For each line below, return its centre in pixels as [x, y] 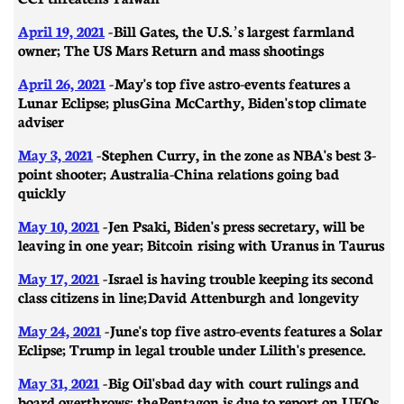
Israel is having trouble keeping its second [241, 277]
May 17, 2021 [59, 277]
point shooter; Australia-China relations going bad [179, 173]
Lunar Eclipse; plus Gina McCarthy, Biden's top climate [192, 101]
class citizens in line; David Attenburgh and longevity [188, 296]
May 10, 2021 [59, 225]
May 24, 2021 [60, 330]
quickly [42, 192]
